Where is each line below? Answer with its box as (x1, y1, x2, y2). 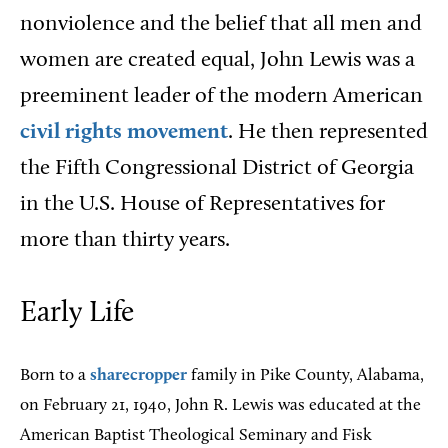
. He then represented (228, 122, 428, 143)
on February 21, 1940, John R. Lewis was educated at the (20, 397, 421, 414)
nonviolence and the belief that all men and (20, 14, 422, 35)
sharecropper (90, 367, 187, 384)
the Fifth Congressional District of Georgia (20, 158, 414, 179)
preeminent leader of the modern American (20, 86, 423, 107)
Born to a (20, 367, 90, 384)
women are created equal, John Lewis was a (20, 50, 415, 71)
